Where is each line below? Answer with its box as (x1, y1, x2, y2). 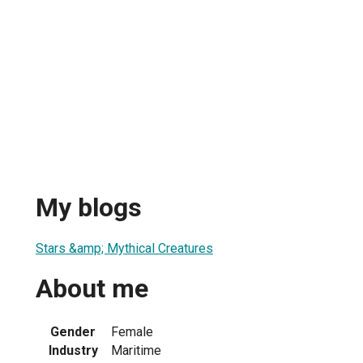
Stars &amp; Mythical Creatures (36, 240, 213, 256)
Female (111, 323, 153, 340)
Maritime (111, 342, 161, 358)
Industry (48, 342, 98, 358)
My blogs (36, 192, 142, 224)
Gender (50, 323, 96, 340)
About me (36, 273, 148, 305)
